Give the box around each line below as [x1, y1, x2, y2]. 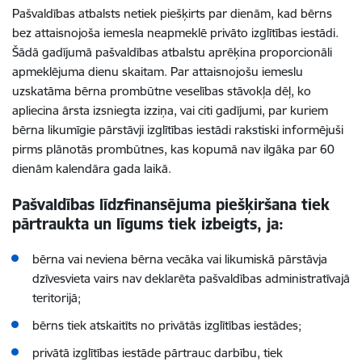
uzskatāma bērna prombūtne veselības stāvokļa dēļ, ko [12, 83, 311, 99]
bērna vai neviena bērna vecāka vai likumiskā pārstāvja [32, 251, 327, 267]
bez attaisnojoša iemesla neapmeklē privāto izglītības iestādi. [12, 25, 339, 40]
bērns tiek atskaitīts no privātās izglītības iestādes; [32, 318, 301, 333]
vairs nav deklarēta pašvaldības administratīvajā [94, 271, 350, 286]
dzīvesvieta [32, 271, 90, 286]
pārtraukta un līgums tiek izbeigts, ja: [12, 214, 284, 234]
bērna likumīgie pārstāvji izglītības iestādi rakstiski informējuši [12, 122, 343, 137]
